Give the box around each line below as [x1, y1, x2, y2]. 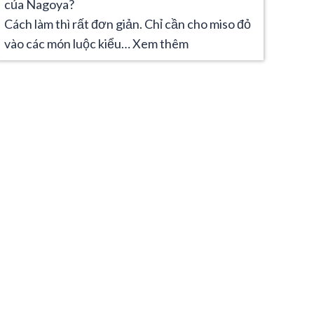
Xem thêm [132, 35, 189, 51]
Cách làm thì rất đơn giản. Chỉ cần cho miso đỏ [4, 15, 251, 32]
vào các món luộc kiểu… [4, 35, 132, 51]
